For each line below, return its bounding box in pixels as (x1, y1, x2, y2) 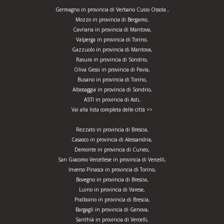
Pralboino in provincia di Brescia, (74, 196, 150, 203)
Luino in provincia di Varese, (79, 186, 145, 193)
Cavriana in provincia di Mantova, (72, 26, 151, 33)
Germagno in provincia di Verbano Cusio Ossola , (55, 6, 169, 13)
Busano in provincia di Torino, (77, 76, 147, 83)
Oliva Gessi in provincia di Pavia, (74, 66, 150, 73)
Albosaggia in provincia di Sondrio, (72, 86, 152, 93)
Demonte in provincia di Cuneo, (74, 146, 149, 153)
